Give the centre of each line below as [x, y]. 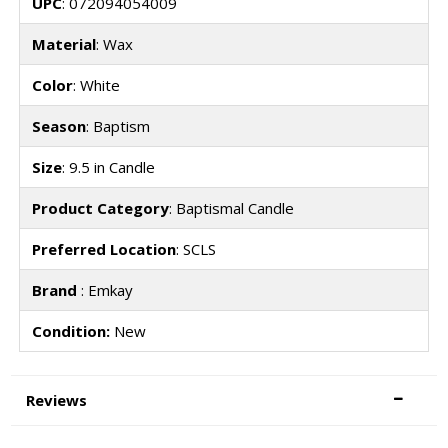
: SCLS [195, 249]
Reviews [57, 399]
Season [58, 126]
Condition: [70, 331]
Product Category [100, 208]
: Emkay [106, 290]
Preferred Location [103, 249]
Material [63, 44]
